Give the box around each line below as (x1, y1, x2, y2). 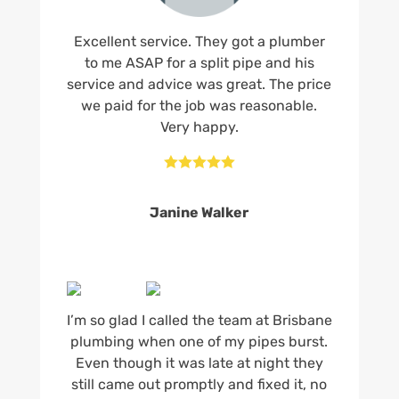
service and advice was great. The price (67, 75, 332, 93)
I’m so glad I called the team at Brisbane (66, 312, 332, 330)
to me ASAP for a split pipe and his (84, 53, 314, 71)
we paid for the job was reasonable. (81, 96, 318, 114)
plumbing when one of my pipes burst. (70, 333, 329, 351)
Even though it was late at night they (75, 354, 323, 372)
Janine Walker (150, 203, 249, 221)
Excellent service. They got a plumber (73, 32, 325, 50)
